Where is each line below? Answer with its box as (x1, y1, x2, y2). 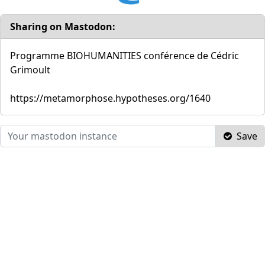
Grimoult (10, 63, 50, 76)
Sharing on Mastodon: (10, 20, 115, 33)
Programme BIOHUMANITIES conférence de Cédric (10, 49, 239, 62)
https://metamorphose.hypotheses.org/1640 (10, 91, 211, 105)
